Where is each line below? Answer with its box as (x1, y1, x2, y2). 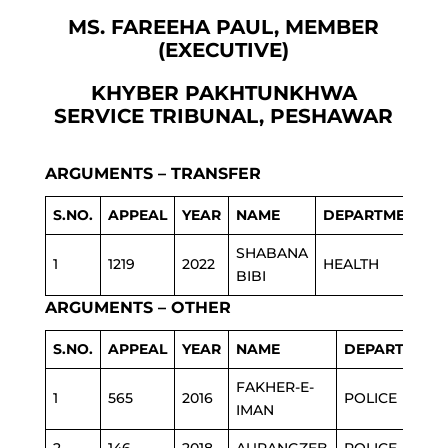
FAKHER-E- (235, 378, 314, 396)
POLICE (343, 389, 397, 407)
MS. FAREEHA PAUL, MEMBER (68, 15, 380, 39)
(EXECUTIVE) (158, 38, 290, 62)
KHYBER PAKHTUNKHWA (90, 81, 357, 105)
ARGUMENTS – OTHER (44, 298, 231, 317)
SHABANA (235, 244, 308, 262)
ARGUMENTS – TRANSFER (44, 164, 261, 183)
